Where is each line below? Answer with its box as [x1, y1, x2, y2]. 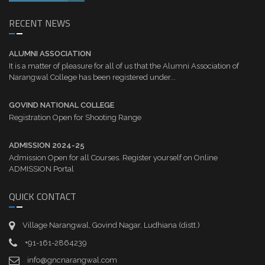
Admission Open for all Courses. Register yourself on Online [9, 153, 218, 163]
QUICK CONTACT [9, 189, 76, 204]
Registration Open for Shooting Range [9, 113, 141, 122]
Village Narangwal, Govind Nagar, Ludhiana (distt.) [22, 221, 200, 230]
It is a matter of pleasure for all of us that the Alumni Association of [9, 62, 239, 71]
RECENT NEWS [9, 16, 70, 31]
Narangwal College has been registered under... [9, 73, 176, 82]
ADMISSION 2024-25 [9, 141, 85, 150]
